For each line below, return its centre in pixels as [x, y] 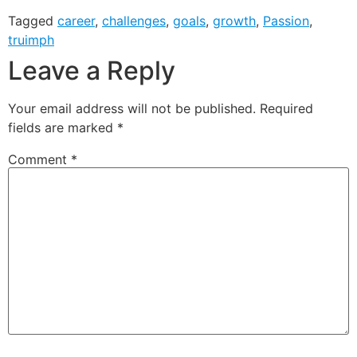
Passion [286, 20]
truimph [31, 39]
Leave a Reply [92, 70]
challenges [134, 20]
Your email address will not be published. [132, 108]
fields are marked [63, 127]
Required [286, 108]
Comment [39, 159]
